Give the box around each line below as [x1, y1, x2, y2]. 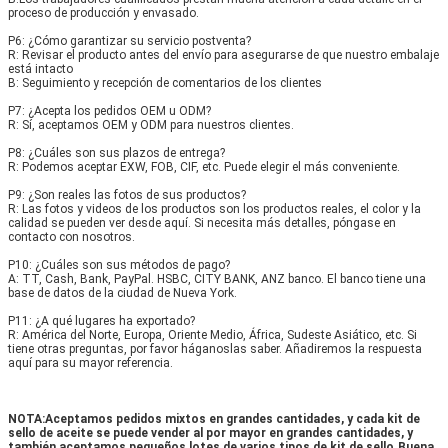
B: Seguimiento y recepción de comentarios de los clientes [8, 75, 322, 90]
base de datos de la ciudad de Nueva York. [8, 285, 237, 300]
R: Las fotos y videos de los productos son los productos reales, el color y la [8, 201, 421, 216]
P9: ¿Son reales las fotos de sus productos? [8, 187, 246, 202]
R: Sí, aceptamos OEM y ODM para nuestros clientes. [8, 117, 294, 132]
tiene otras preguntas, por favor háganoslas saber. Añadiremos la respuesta [8, 341, 422, 356]
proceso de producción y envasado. [8, 5, 199, 20]
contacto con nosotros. [8, 229, 135, 244]
